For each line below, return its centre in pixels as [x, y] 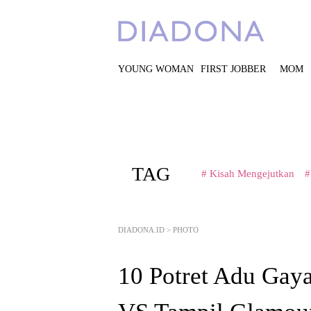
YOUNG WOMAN [156, 69]
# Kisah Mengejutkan [248, 174]
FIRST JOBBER [233, 69]
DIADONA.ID [141, 230]
